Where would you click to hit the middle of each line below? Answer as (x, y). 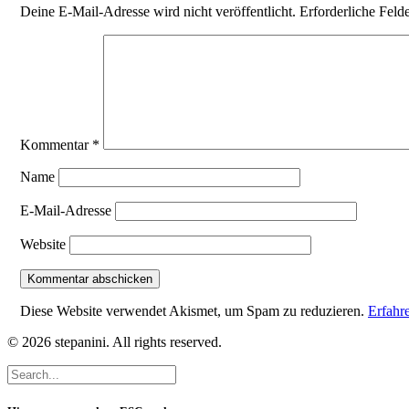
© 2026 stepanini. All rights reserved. (115, 341)
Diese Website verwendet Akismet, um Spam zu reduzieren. (194, 310)
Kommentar (56, 144)
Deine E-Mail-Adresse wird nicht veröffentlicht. (158, 11)
